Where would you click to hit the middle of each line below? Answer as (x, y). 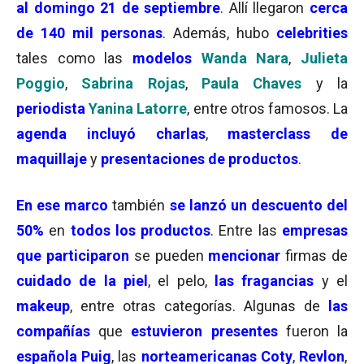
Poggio (41, 83)
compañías (53, 331)
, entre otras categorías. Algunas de (195, 306)
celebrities (312, 33)
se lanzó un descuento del (258, 205)
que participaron (73, 256)
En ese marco (63, 205)
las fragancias (264, 281)
